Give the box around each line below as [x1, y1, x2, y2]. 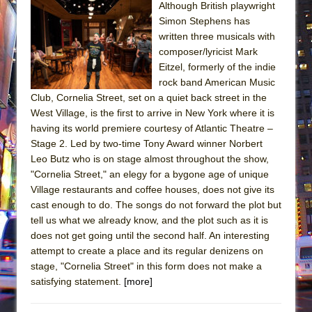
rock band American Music [159, 76, 275, 88]
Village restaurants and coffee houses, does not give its [31, 183, 274, 195]
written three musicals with [159, 30, 275, 42]
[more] [124, 275, 153, 287]
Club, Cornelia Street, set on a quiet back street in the [31, 91, 267, 103]
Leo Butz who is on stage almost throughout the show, [31, 153, 269, 164]
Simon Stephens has [159, 15, 250, 26]
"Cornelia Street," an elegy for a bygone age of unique [31, 168, 269, 180]
